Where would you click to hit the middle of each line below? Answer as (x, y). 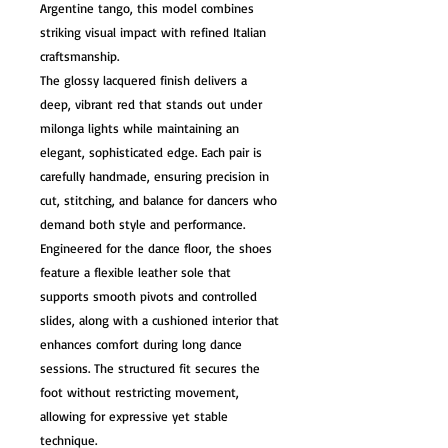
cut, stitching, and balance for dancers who (158, 200)
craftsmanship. (79, 56)
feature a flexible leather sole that (135, 272)
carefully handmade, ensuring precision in (154, 176)
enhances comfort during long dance (141, 344)
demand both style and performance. (142, 224)
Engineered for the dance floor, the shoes (156, 248)
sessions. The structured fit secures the (150, 368)
